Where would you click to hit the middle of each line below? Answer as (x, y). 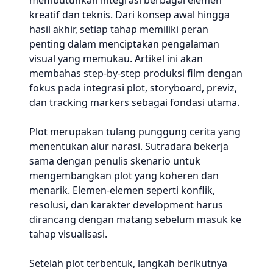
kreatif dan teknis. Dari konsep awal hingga (129, 15)
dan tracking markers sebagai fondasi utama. (134, 102)
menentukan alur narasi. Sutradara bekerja (129, 146)
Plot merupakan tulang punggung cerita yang (135, 132)
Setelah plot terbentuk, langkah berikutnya (128, 263)
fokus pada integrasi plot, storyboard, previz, (133, 88)
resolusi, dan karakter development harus (126, 205)
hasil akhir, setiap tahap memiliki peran (119, 29)
